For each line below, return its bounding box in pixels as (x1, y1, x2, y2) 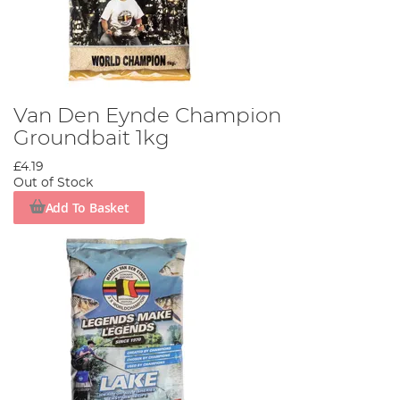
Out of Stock (13, 177, 93, 190)
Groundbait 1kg (13, 128, 170, 150)
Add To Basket (45, 198, 129, 216)
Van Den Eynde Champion (13, 105, 281, 128)
